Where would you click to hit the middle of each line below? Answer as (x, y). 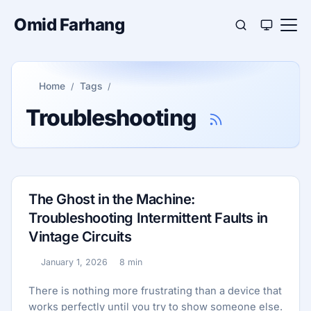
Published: (51, 269)
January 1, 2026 (74, 262)
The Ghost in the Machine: (112, 199)
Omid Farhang (69, 25)
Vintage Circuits (80, 237)
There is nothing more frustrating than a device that (155, 291)
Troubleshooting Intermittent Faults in (148, 218)
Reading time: (138, 269)
